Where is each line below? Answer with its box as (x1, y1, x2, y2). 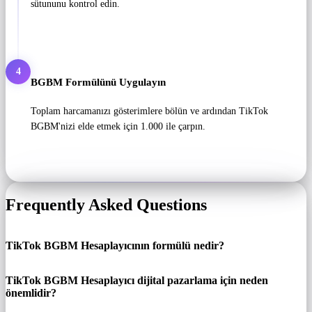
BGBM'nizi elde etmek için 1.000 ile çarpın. (31, 121, 205, 132)
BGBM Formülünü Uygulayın (31, 75, 166, 88)
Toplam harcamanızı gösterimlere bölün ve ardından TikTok (31, 106, 268, 117)
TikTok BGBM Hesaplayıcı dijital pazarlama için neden (6, 274, 268, 287)
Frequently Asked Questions (6, 196, 207, 214)
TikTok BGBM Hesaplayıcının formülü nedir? (6, 240, 224, 252)
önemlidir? (6, 287, 56, 299)
